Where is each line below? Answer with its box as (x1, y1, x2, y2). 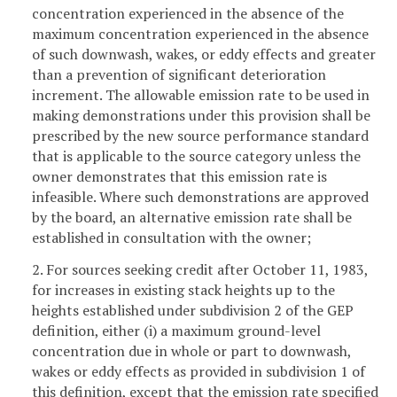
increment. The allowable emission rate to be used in (32, 84, 370, 105)
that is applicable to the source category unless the (32, 145, 361, 166)
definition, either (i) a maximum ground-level (32, 320, 321, 340)
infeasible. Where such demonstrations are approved (32, 186, 369, 206)
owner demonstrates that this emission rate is (32, 166, 327, 186)
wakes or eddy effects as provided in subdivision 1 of (32, 361, 365, 381)
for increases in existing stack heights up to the (32, 279, 335, 300)
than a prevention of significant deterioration (32, 64, 326, 84)
